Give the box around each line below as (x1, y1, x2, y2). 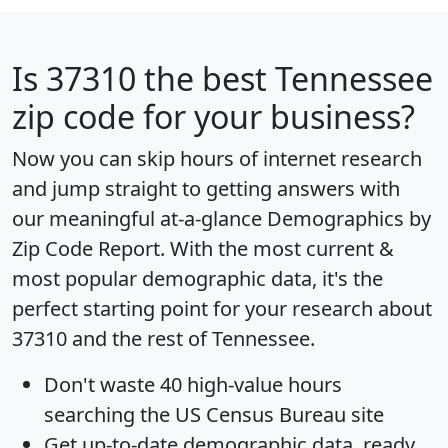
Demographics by (267, 205, 431, 233)
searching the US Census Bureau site (44, 401, 384, 429)
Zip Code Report (12, 235, 160, 263)
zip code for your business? (12, 95, 415, 139)
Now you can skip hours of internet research (12, 145, 422, 173)
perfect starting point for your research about (12, 295, 432, 323)
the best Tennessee (136, 57, 433, 101)
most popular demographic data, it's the (12, 265, 383, 293)
